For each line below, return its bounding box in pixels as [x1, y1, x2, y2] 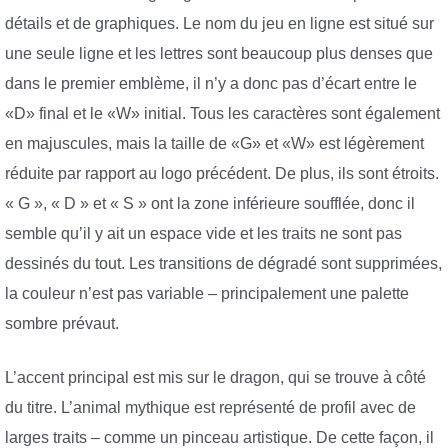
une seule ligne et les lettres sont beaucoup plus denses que [5, 45, 433, 63]
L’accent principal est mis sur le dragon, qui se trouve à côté [5, 368, 426, 386]
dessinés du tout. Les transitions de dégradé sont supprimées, [5, 255, 442, 273]
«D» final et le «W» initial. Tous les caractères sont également [5, 105, 440, 123]
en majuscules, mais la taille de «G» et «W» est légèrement [5, 135, 424, 153]
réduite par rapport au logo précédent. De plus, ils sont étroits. [5, 165, 439, 183]
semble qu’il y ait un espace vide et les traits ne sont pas [5, 225, 402, 243]
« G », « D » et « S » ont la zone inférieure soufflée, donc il [5, 195, 415, 213]
